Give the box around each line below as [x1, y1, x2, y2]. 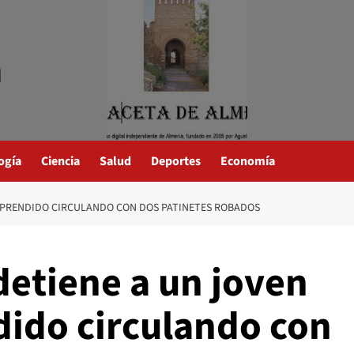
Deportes [151, 153, 201, 170]
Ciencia [41, 153, 80, 170]
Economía [220, 153, 275, 170]
